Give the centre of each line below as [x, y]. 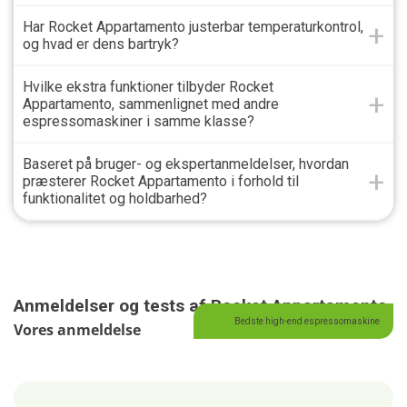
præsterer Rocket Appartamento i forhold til [161, 182]
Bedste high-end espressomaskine [307, 321]
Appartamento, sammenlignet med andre [151, 104]
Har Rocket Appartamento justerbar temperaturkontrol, [193, 27]
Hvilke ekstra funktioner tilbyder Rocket [148, 87]
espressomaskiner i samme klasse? [139, 122]
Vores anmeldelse [77, 330]
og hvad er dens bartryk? [101, 45]
